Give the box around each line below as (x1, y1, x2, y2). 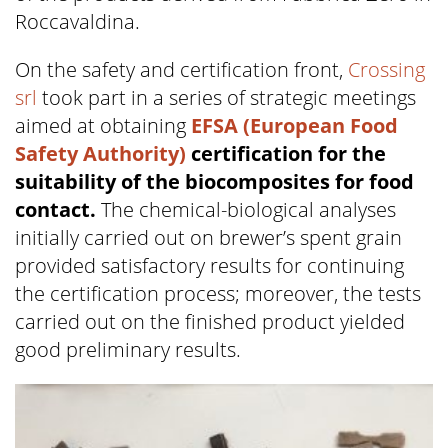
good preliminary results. (15, 336, 241, 364)
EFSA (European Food (191, 112, 398, 140)
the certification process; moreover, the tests (15, 280, 421, 308)
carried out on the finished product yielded (15, 308, 405, 336)
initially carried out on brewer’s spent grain (15, 224, 402, 252)
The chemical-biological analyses (96, 196, 396, 224)
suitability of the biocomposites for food (15, 168, 414, 196)
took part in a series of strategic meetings (37, 84, 416, 112)
